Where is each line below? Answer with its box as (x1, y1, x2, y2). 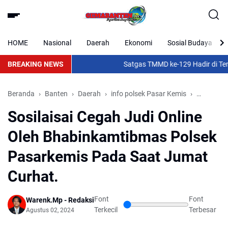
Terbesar (188, 206, 216, 214)
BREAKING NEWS (8, 60, 64, 68)
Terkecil (94, 206, 118, 214)
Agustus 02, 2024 (26, 206, 74, 214)
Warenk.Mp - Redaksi (26, 195, 94, 204)
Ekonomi (125, 38, 152, 47)
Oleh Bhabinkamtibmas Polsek (8, 128, 217, 146)
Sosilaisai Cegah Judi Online (8, 108, 202, 126)
